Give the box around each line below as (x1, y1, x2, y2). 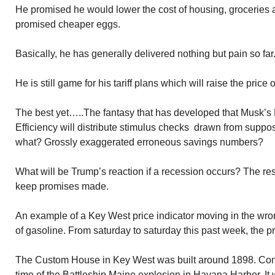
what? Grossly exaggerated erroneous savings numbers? (15, 137, 263, 147)
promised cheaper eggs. (15, 19, 120, 29)
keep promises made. (15, 181, 109, 192)
